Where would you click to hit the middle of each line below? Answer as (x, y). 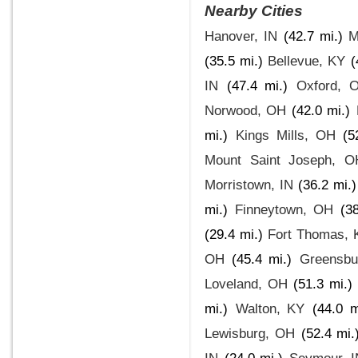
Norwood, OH (246, 110)
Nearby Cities (254, 11)
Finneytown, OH (284, 209)
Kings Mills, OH (285, 135)
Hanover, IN (241, 36)
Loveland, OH (246, 284)
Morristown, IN (249, 185)
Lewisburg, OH (250, 333)
